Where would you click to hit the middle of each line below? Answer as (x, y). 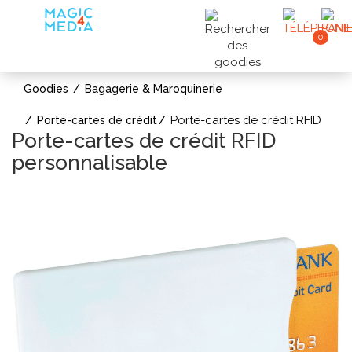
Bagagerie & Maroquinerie (154, 89)
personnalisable (90, 163)
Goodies (46, 89)
